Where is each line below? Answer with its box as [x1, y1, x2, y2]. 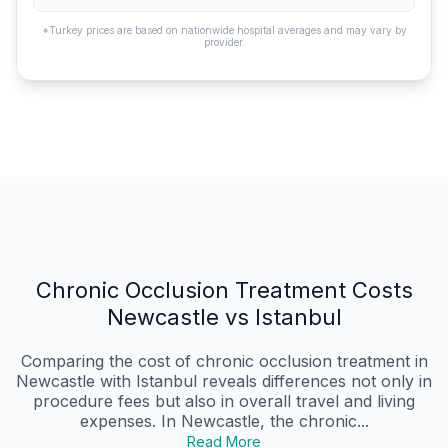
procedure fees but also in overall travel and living [33, 391, 415, 412]
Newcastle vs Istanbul [106, 304, 342, 331]
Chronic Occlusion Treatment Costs [35, 277, 413, 304]
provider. [203, 36, 245, 49]
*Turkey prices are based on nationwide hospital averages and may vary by [41, 24, 407, 37]
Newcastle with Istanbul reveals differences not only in [16, 371, 432, 392]
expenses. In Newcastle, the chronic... [79, 411, 369, 432]
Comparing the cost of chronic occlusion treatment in [20, 351, 428, 372]
